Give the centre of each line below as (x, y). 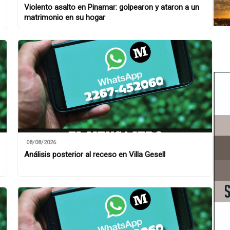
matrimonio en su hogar (65, 17)
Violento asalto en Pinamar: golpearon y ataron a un (112, 7)
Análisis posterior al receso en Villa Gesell (95, 155)
